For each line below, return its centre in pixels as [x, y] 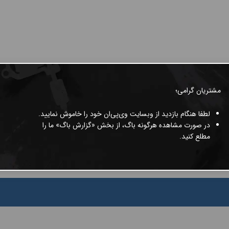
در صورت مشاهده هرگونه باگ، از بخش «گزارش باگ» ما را [126, 125]
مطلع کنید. [195, 136]
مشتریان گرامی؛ [198, 90]
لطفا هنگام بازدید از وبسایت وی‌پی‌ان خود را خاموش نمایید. [124, 114]
